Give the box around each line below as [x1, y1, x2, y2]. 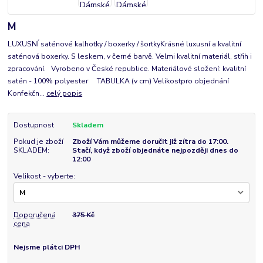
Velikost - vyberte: [13, 171, 75, 181]
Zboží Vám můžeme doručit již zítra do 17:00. [72, 137, 228, 147]
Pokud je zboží [13, 137, 63, 147]
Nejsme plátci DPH [13, 242, 80, 252]
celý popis [46, 89, 83, 99]
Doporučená [13, 210, 56, 220]
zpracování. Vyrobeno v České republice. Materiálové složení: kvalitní [8, 64, 247, 74]
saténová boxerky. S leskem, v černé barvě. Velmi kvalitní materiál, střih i [8, 52, 252, 62]
